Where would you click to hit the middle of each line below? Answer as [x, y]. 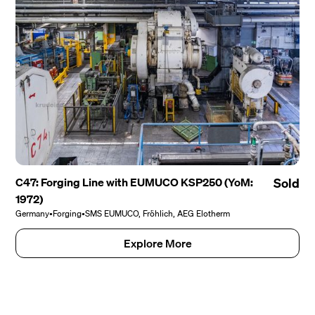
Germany [33, 214]
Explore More [157, 244]
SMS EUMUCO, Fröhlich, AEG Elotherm [158, 214]
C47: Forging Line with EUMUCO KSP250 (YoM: [135, 182]
